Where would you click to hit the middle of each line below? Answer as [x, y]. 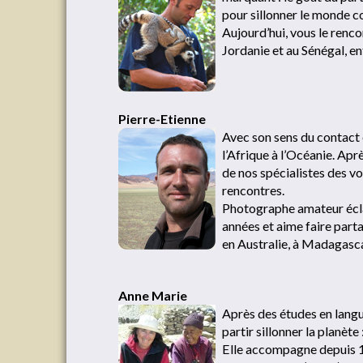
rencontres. [253, 190]
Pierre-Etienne [162, 119]
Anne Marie [153, 295]
